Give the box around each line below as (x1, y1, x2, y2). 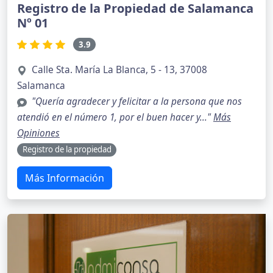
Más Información (25, 171, 104, 185)
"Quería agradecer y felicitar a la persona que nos (32, 95, 242, 108)
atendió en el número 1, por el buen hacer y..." (17, 111, 213, 124)
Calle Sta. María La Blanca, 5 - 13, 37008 (32, 63, 207, 77)
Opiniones (17, 127, 60, 140)
